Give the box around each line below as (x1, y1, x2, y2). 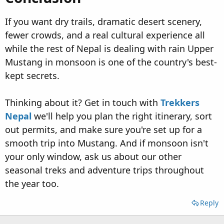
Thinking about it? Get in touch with (5, 96, 160, 109)
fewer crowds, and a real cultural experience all (5, 29, 205, 41)
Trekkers (160, 96, 199, 109)
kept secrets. (5, 69, 59, 82)
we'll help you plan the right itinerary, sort (31, 110, 212, 122)
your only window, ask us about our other (5, 150, 181, 163)
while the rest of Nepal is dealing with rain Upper (5, 42, 213, 55)
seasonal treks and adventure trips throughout (5, 164, 204, 176)
